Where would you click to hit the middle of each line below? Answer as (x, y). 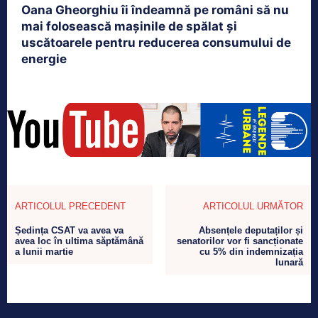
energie (44, 59)
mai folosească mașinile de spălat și (129, 27)
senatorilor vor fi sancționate (240, 241)
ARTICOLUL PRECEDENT (70, 206)
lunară (289, 262)
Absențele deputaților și (251, 230)
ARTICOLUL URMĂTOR (253, 206)
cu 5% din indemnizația (251, 251)
